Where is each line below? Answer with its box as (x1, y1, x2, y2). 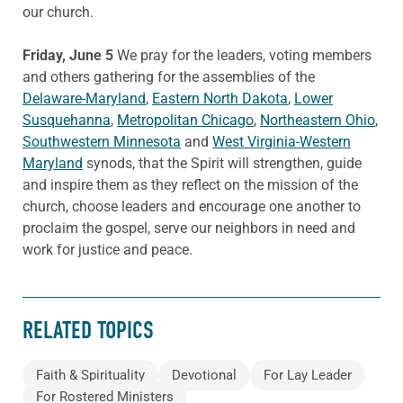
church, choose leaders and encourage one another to (22, 198, 361, 216)
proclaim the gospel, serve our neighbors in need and (22, 219, 355, 237)
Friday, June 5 (22, 47, 113, 65)
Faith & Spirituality (36, 366, 145, 383)
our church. (22, 4, 94, 22)
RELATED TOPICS (22, 317, 154, 345)
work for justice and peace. (22, 241, 193, 259)
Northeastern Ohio (260, 112, 375, 130)
